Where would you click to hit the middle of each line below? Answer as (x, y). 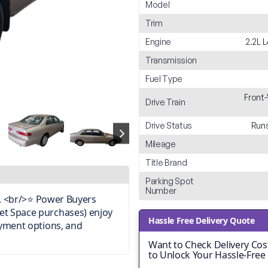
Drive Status (169, 125)
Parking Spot (170, 181)
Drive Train (165, 102)
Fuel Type (164, 79)
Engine (159, 42)
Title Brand (166, 162)
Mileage (161, 144)
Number (161, 191)
